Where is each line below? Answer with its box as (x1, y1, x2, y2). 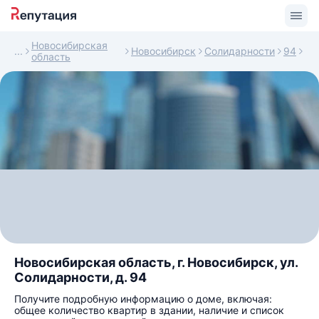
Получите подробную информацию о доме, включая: (14, 293, 272, 305)
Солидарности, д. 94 (14, 270, 147, 285)
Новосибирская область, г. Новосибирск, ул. (14, 255, 298, 270)
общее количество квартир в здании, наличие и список (14, 304, 284, 316)
